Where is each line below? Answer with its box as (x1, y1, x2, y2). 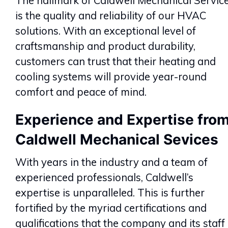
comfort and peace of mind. (15, 85, 147, 98)
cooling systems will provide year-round (15, 70, 207, 83)
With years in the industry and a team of (15, 155, 208, 168)
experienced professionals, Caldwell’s (15, 170, 193, 184)
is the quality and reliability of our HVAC (15, 9, 206, 22)
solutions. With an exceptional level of (15, 24, 196, 37)
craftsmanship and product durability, (15, 39, 195, 52)
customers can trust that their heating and (15, 54, 216, 68)
